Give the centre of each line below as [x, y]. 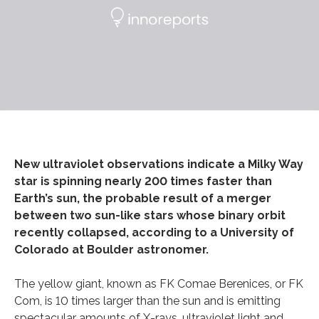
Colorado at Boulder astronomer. [111, 249]
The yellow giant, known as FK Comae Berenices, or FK [159, 283]
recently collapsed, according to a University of [154, 232]
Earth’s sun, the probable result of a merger [143, 198]
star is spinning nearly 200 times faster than [143, 181]
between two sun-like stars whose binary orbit [150, 215]
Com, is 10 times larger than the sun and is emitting [147, 300]
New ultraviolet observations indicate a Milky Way [159, 164]
